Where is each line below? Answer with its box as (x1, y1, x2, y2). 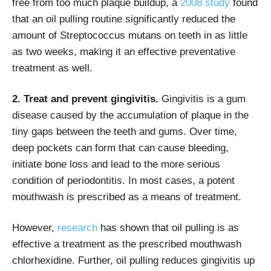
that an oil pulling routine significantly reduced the (12, 13, 235, 25)
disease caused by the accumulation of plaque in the (12, 109, 249, 121)
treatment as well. (12, 62, 93, 74)
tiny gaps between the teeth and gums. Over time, (12, 125, 237, 137)
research (57, 221, 100, 233)
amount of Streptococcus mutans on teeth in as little (12, 29, 247, 41)
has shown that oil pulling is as (100, 221, 239, 233)
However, (12, 221, 57, 233)
